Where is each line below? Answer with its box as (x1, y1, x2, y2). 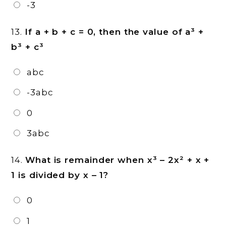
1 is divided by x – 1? (11, 170, 109, 181)
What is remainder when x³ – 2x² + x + (25, 155, 210, 165)
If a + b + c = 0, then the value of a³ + (25, 26, 204, 37)
